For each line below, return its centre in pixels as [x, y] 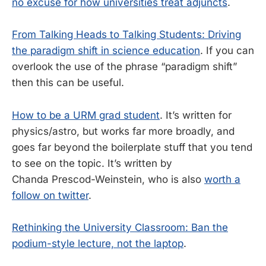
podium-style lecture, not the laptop [98, 243]
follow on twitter [50, 195]
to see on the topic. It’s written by [92, 163]
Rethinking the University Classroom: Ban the [120, 227]
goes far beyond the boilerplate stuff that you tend [132, 147]
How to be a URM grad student [86, 115]
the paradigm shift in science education [106, 51]
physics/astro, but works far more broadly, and [123, 131]
